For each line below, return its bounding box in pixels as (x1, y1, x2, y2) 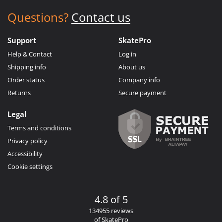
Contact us (71, 8, 130, 25)
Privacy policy (7, 136, 48, 145)
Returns (7, 88, 31, 97)
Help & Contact (7, 49, 52, 58)
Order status (7, 75, 45, 84)
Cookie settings (7, 162, 53, 171)
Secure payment (118, 88, 166, 97)
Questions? (7, 8, 68, 25)
